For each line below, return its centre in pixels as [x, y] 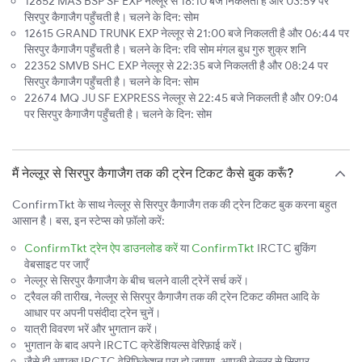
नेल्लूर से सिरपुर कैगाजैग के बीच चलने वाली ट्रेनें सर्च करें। [137, 281]
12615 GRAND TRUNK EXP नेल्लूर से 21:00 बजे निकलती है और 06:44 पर [187, 34]
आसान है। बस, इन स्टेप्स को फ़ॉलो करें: [88, 221]
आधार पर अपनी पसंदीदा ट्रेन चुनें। [93, 313]
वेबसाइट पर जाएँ [56, 265]
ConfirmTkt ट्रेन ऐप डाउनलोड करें [101, 248]
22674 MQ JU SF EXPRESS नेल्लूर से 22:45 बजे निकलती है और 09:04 [181, 98]
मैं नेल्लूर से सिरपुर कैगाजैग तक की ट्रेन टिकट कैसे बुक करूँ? [153, 173]
